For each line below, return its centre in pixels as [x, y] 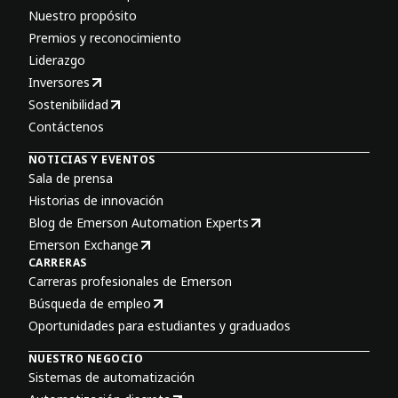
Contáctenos [66, 127]
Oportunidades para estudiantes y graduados [159, 326]
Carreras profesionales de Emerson [130, 281]
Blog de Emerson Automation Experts [139, 223]
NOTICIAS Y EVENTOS [92, 159]
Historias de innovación [96, 200]
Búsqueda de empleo [90, 303]
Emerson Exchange [84, 245]
